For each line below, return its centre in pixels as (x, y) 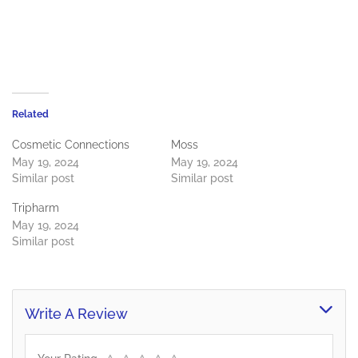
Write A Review (76, 314)
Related (30, 115)
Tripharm (36, 208)
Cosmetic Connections (71, 145)
